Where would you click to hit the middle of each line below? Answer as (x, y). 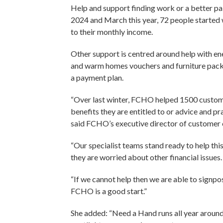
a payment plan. (99, 78)
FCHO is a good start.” (110, 191)
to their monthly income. (113, 32)
